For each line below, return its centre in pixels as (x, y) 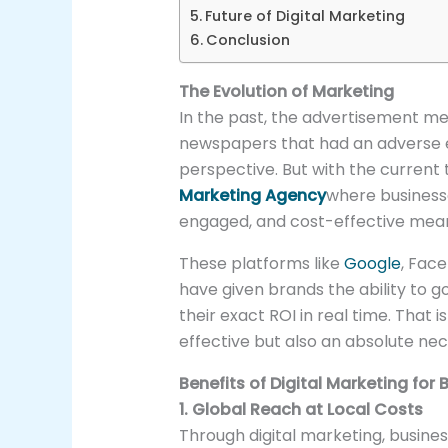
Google (372, 264)
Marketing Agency (252, 196)
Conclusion (247, 40)
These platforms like (261, 264)
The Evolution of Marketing (286, 92)
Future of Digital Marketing (304, 16)
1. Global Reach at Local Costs (300, 410)
